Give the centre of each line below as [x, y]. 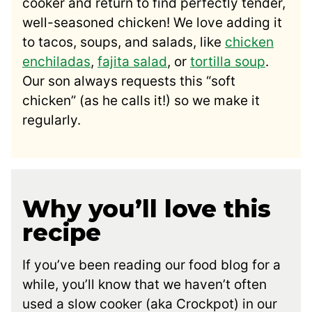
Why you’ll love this [147, 209]
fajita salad [132, 61]
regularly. [52, 120]
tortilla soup [228, 61]
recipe [62, 232]
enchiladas [56, 61]
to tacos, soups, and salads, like [124, 42]
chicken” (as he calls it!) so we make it [141, 100]
